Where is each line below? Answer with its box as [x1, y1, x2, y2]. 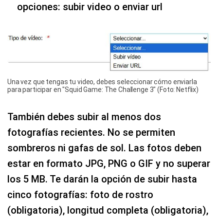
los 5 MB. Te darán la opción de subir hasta [7, 173, 197, 185]
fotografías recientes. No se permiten [7, 126, 175, 138]
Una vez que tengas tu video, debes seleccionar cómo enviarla [7, 77, 197, 86]
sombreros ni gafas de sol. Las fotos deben [7, 142, 201, 154]
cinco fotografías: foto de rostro [7, 188, 153, 200]
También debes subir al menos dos [7, 110, 161, 123]
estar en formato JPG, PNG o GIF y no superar [7, 157, 210, 169]
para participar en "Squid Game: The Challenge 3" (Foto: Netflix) [7, 85, 199, 93]
